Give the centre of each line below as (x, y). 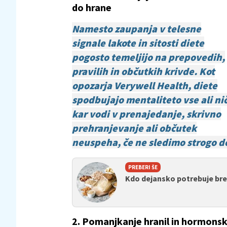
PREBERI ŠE (143, 167)
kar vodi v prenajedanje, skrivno (146, 113)
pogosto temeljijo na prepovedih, (148, 57)
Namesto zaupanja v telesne (137, 28)
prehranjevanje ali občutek (134, 128)
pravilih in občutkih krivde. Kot (143, 71)
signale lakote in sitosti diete (138, 43)
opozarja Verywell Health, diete (145, 85)
